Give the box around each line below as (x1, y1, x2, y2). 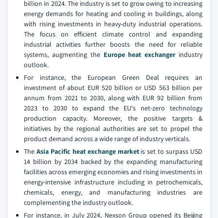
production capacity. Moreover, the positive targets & (24, 114, 202, 123)
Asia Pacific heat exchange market (36, 147, 139, 156)
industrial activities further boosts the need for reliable (24, 40, 202, 49)
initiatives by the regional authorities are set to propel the (24, 124, 202, 133)
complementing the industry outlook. (24, 198, 136, 207)
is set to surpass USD (139, 147, 203, 156)
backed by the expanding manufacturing (80, 157, 202, 166)
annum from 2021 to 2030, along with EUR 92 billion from (24, 93, 202, 102)
